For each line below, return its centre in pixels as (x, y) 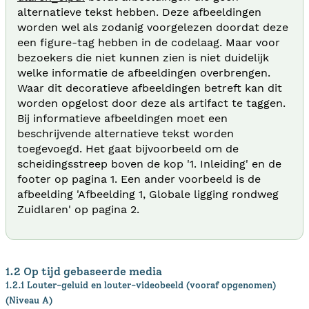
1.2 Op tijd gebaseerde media (84, 271)
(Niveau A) (29, 300)
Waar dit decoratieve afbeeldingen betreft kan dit (150, 88)
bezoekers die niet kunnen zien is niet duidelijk (143, 57)
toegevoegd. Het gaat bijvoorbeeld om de (128, 148)
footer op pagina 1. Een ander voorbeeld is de (139, 179)
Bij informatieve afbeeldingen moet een (122, 118)
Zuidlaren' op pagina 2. (78, 209)
